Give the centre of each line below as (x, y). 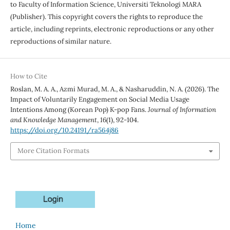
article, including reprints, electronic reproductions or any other (112, 29)
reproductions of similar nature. (61, 42)
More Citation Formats (53, 151)
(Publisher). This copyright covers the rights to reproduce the (106, 17)
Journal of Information (182, 110)
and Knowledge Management (53, 120)
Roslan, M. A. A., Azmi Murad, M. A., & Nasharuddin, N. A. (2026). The (114, 89)
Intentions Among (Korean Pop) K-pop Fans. (79, 110)
